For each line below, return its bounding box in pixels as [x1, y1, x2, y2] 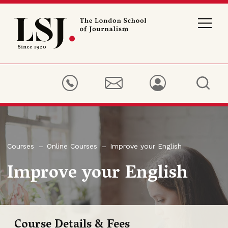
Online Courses [47, 141, 98, 150]
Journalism [14, 35, 44, 42]
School [14, 23, 33, 30]
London [14, 17, 35, 23]
